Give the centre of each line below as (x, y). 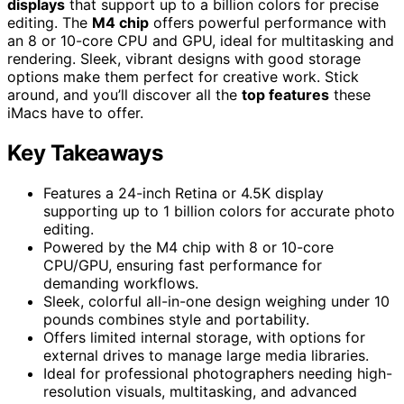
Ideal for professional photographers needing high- (218, 373)
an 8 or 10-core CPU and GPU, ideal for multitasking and (201, 40)
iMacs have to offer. (75, 112)
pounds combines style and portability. (176, 319)
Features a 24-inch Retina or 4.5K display (184, 193)
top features (285, 94)
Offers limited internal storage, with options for (204, 337)
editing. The (50, 22)
